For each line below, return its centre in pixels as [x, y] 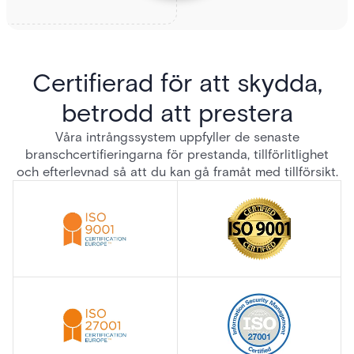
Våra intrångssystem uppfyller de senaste [177, 137]
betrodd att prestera [177, 113]
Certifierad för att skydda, [177, 83]
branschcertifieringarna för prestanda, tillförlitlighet [177, 154]
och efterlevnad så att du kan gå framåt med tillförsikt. [177, 171]
